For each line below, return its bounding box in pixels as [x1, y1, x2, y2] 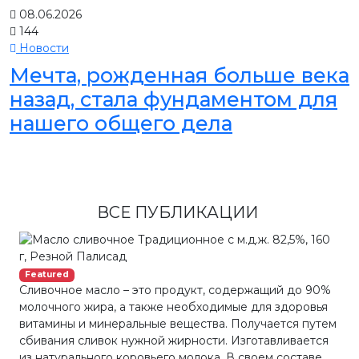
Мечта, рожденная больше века [10, 63, 349, 88]
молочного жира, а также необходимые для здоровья [19, 300, 328, 315]
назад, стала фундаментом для [10, 87, 337, 112]
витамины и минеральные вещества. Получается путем [19, 317, 337, 332]
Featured [24, 269, 69, 280]
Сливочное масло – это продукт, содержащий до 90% [19, 283, 331, 298]
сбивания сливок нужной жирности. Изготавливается [19, 333, 329, 349]
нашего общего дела [10, 111, 232, 136]
